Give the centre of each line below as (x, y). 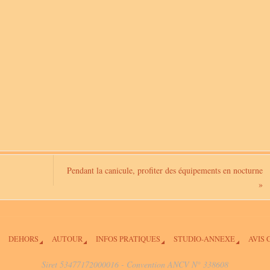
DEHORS (23, 239)
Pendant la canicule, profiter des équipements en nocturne (165, 170)
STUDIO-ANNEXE (204, 239)
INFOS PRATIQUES (128, 239)
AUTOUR (67, 239)
